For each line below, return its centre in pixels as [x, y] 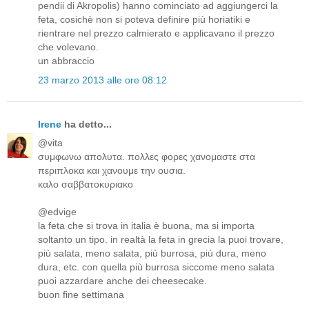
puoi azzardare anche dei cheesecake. [122, 280]
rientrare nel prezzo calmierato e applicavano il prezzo [156, 33]
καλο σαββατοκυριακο [86, 184]
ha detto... [87, 124]
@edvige [57, 211]
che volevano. [68, 47]
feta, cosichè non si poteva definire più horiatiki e [144, 20]
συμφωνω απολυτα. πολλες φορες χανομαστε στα [147, 156]
